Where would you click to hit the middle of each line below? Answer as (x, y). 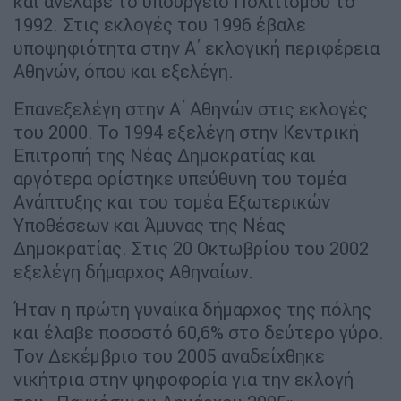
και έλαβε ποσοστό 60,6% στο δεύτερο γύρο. (199, 333)
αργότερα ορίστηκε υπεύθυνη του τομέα (180, 179)
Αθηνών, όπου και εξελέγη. (126, 72)
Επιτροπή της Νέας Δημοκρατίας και (165, 156)
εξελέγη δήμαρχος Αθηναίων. (136, 272)
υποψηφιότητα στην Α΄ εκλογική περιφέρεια (196, 48)
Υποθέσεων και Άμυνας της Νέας (149, 226)
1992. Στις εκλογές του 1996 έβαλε (160, 25)
